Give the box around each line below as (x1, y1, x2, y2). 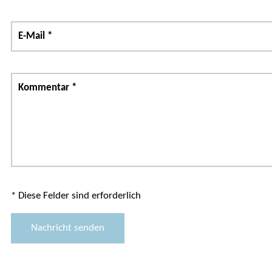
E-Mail (18, 30, 47, 41)
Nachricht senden (30, 223, 104, 233)
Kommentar (18, 82, 72, 93)
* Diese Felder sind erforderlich (10, 190, 141, 201)
